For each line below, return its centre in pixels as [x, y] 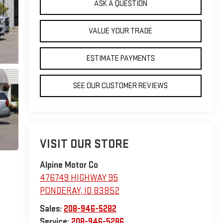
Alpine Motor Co [69, 165]
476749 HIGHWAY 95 [79, 178]
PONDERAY [60, 191]
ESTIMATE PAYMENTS [120, 58]
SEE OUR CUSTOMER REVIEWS [121, 86]
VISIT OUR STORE [84, 144]
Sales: [52, 209]
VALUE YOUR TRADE [121, 31]
